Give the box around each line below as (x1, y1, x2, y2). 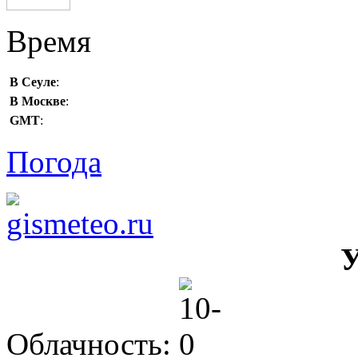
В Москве (10, 94, 66, 108)
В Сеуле (10, 75, 56, 89)
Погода (6, 145, 101, 179)
